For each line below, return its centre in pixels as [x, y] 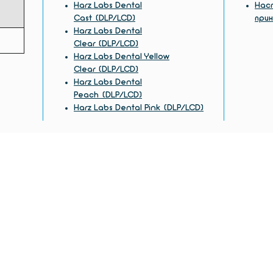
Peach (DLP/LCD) [108, 95]
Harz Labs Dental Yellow [122, 57]
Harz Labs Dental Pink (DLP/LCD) [139, 108]
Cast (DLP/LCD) [105, 18]
